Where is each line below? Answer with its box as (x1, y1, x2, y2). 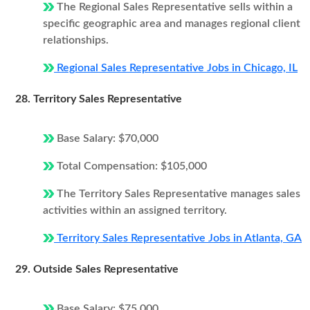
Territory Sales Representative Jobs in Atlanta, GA (54, 232, 302, 244)
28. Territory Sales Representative (15, 93, 182, 104)
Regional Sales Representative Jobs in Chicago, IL (54, 62, 298, 73)
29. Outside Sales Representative (15, 264, 179, 275)
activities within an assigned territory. (43, 205, 227, 216)
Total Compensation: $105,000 (54, 161, 207, 172)
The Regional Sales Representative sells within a (54, 1, 293, 12)
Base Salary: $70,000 (54, 133, 158, 144)
